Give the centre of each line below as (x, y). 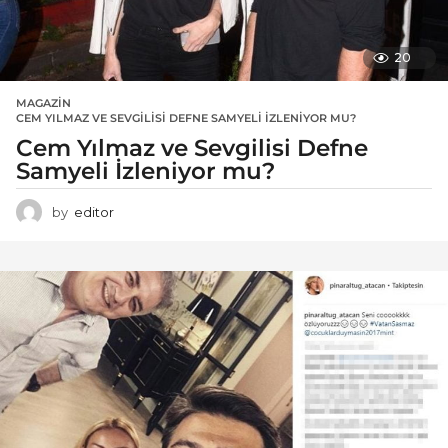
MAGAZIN (43, 102)
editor (94, 212)
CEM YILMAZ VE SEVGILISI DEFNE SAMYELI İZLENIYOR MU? (186, 117)
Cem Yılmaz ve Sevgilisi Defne (192, 147)
